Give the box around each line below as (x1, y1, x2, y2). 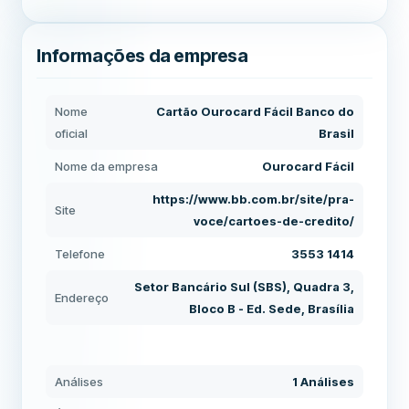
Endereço (55, 290, 110, 305)
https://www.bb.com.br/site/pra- (152, 192, 354, 206)
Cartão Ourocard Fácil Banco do (155, 104, 354, 119)
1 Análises (291, 374, 354, 389)
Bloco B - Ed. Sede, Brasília (188, 301, 354, 316)
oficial (55, 126, 89, 141)
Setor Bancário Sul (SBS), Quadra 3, (133, 279, 354, 294)
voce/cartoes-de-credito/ (193, 214, 354, 228)
